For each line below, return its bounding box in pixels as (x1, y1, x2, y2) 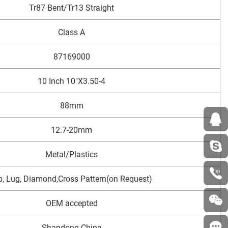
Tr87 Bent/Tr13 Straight (29, 2, 114, 13)
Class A (58, 26, 85, 38)
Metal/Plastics (45, 149, 98, 160)
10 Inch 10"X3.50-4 (38, 75, 105, 87)
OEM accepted (45, 197, 98, 209)
